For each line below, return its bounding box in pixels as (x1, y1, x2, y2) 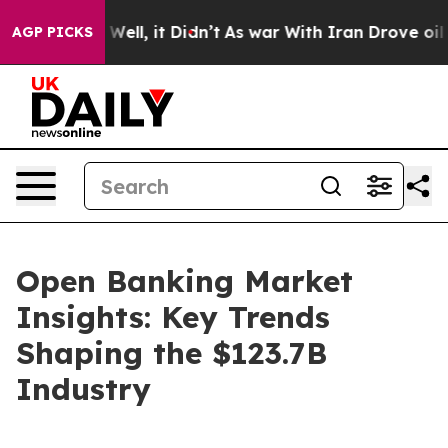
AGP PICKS (12, 23, 93, 41)
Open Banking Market (16, 262, 353, 300)
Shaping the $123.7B (16, 334, 327, 372)
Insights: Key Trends (16, 298, 330, 336)
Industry (16, 370, 151, 408)
